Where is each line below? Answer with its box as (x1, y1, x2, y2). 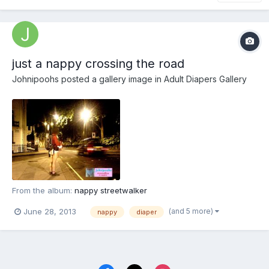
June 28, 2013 (23, 207, 76, 217)
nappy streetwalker (74, 186, 147, 196)
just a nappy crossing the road (12, 56, 184, 71)
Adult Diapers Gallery (164, 74, 247, 85)
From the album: (12, 186, 74, 196)
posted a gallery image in (59, 74, 164, 85)
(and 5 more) (169, 206, 215, 216)
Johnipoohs (12, 74, 59, 85)
